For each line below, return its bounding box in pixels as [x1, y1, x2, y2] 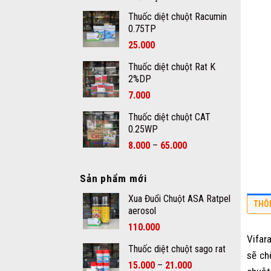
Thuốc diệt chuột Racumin [128, 10, 227, 22]
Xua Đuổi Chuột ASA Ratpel [128, 192, 230, 204]
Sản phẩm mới [80, 172, 147, 184]
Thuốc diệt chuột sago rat [128, 243, 226, 255]
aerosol [128, 204, 156, 217]
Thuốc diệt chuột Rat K [128, 60, 215, 73]
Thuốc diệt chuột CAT [128, 111, 211, 123]
